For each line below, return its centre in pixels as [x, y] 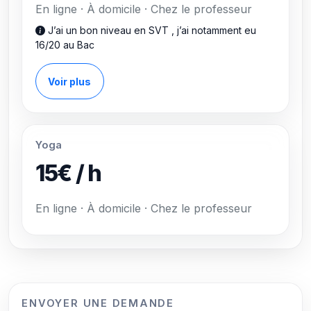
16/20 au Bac [65, 45]
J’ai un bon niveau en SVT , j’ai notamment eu [150, 31]
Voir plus [70, 81]
